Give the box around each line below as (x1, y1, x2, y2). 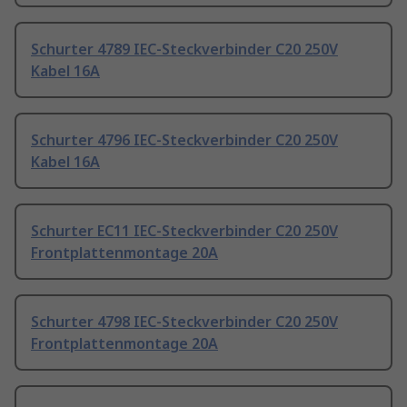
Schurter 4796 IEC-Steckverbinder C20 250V (31, 130, 338, 151)
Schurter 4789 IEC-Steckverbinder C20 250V (31, 39, 338, 60)
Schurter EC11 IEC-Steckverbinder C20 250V (31, 221, 338, 242)
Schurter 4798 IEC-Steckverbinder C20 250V (31, 312, 338, 333)
